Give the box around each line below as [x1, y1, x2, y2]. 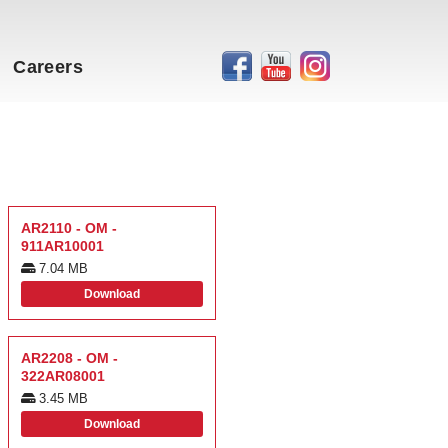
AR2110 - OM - [21, 220, 117, 237]
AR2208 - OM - [21, 350, 118, 367]
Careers [13, 56, 83, 77]
